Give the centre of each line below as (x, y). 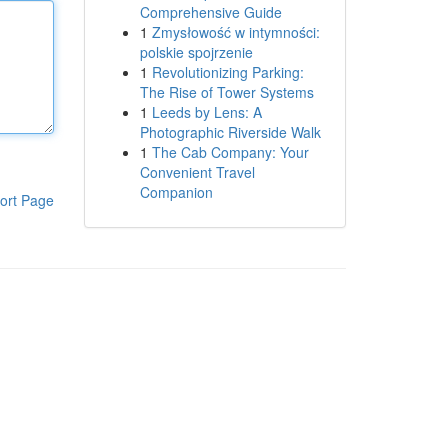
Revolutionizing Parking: (227, 72)
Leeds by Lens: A (206, 112)
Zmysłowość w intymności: (235, 32)
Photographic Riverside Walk (230, 132)
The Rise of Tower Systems (226, 92)
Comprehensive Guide (210, 12)
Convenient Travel (197, 172)
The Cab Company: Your (230, 152)
